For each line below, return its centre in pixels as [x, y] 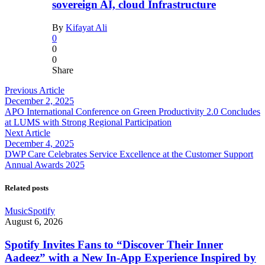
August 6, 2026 [34, 222]
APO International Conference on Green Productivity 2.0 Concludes [132, 111]
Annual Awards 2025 [45, 164]
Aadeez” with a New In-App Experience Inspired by [130, 257]
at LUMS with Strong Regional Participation [88, 122]
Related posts [27, 188]
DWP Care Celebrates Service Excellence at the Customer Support [129, 154]
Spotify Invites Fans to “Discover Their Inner [114, 244]
